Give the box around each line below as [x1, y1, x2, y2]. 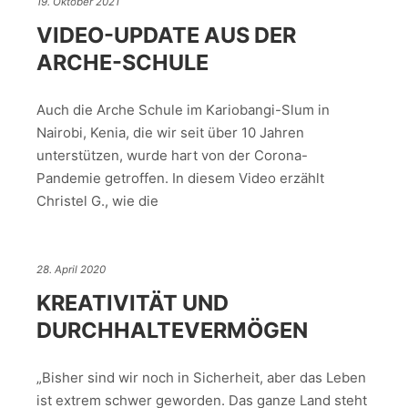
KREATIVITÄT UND [36, 289, 229, 316]
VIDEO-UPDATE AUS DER [36, 21, 296, 48]
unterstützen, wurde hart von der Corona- [36, 147, 308, 165]
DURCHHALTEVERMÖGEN [36, 316, 308, 343]
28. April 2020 [36, 263, 106, 277]
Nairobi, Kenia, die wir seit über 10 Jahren [36, 124, 304, 142]
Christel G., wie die [36, 192, 158, 210]
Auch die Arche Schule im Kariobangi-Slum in [36, 101, 330, 119]
